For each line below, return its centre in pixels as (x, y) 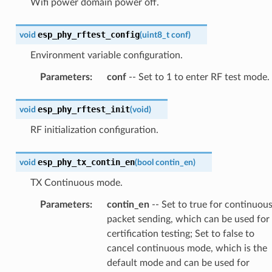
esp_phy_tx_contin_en (86, 162)
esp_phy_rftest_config (88, 34)
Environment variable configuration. (106, 55)
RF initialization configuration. (94, 130)
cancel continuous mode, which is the (187, 248)
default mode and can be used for (178, 263)
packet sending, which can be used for (188, 219)
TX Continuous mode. (76, 182)
